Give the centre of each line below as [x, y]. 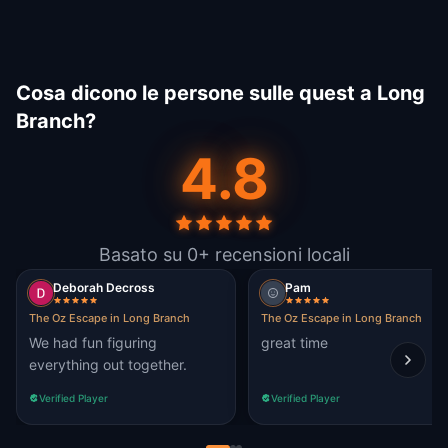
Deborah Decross [104, 287]
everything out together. [108, 364]
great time [294, 342]
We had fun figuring [93, 342]
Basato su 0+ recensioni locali [224, 254]
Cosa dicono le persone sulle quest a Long [220, 93]
